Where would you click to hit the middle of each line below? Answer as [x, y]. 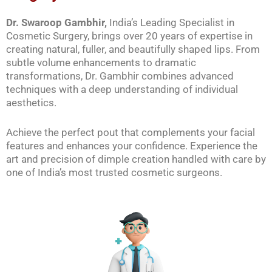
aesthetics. [31, 102]
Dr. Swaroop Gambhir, [56, 22]
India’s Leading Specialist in [171, 22]
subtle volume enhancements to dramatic [101, 62]
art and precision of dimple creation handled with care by [136, 159]
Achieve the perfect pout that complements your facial [131, 132]
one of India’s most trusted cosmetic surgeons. [114, 172]
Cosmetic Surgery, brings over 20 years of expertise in [129, 36]
